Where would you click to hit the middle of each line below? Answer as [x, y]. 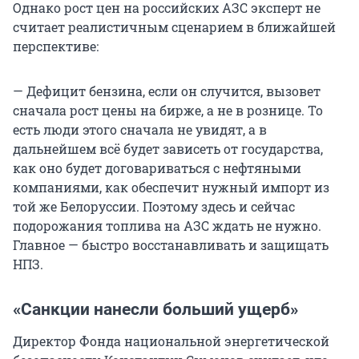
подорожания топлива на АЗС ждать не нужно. [167, 226]
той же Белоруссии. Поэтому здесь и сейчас [154, 207]
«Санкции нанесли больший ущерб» [155, 310]
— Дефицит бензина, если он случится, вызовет [167, 91]
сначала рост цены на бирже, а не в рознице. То [168, 111]
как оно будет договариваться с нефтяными [157, 168]
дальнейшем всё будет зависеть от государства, [168, 149]
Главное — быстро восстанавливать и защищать [171, 245]
